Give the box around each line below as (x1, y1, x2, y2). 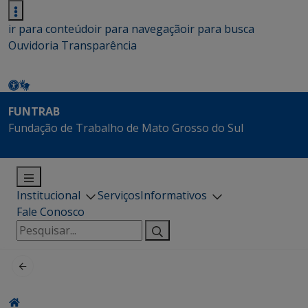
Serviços (98, 188, 140, 203)
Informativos (140, 188, 207, 203)
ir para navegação (94, 21, 187, 36)
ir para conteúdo (8, 21, 94, 36)
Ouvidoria (8, 38, 58, 53)
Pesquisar (16, 220, 67, 235)
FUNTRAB (8, 104, 60, 119)
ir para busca (187, 21, 254, 36)
